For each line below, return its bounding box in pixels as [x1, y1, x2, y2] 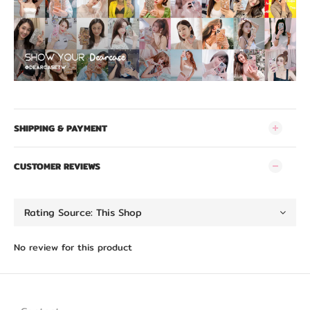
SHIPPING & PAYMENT [14, 120, 107, 135]
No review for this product [14, 239, 132, 254]
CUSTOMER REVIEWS [14, 158, 100, 173]
